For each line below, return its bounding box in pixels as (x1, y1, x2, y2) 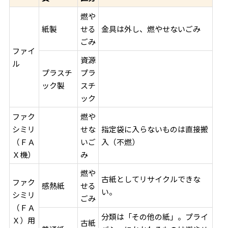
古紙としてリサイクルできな (101, 173, 201, 184)
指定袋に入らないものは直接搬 (101, 123, 209, 134)
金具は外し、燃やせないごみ (101, 23, 201, 34)
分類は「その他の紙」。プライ (101, 211, 209, 222)
